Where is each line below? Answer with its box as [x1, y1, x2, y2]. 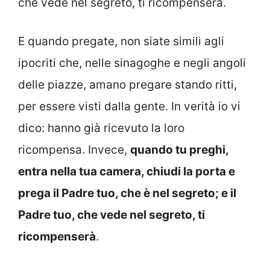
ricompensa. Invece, [18, 143, 130, 157]
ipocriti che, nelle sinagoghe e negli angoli [18, 56, 246, 71]
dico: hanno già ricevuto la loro [18, 121, 184, 136]
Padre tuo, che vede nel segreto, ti [18, 208, 205, 222]
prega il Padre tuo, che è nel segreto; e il [18, 186, 236, 201]
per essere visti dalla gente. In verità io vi [18, 99, 240, 114]
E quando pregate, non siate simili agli [18, 34, 224, 49]
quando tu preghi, [130, 143, 228, 157]
